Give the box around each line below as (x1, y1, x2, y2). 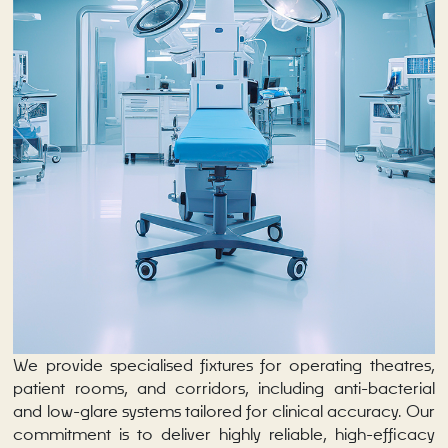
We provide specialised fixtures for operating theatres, (13, 354, 435, 375)
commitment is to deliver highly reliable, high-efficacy (13, 423, 435, 444)
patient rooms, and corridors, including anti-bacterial (13, 377, 435, 398)
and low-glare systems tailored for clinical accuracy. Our (13, 400, 435, 421)
